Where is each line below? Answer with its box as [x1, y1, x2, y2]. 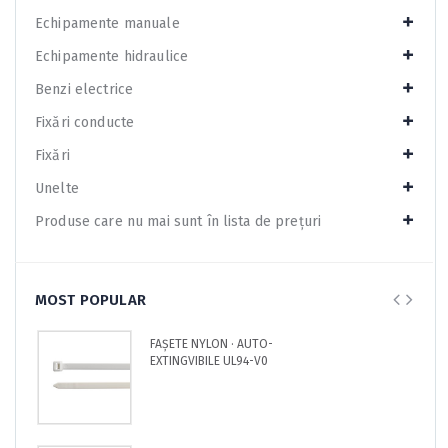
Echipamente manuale [35, 14, 180, 32]
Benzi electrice [35, 80, 134, 98]
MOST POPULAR [35, 290, 146, 309]
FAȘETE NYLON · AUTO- [150, 336, 273, 351]
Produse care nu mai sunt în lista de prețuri [35, 212, 322, 230]
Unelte [35, 179, 79, 197]
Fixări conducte [35, 113, 135, 131]
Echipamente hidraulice [35, 47, 189, 65]
